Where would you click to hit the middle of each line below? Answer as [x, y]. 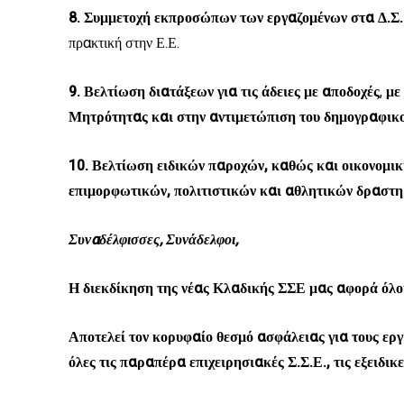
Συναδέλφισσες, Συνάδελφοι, [153, 240]
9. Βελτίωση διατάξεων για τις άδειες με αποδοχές [224, 92]
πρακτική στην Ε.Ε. [124, 43]
